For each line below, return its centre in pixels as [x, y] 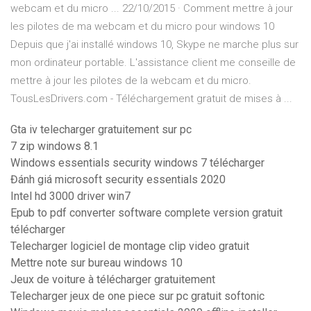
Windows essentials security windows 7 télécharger [137, 163]
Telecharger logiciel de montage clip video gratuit [130, 246]
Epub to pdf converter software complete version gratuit [146, 213]
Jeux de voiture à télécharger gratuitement [113, 280]
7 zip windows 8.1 [54, 146]
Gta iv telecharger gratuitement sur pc [101, 130]
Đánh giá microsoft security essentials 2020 [118, 180]
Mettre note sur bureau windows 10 [96, 263]
